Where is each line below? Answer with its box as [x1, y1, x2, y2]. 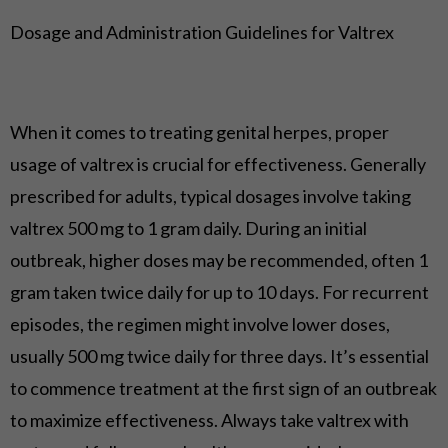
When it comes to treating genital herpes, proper [10, 121, 389, 144]
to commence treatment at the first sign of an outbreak [10, 377, 437, 400]
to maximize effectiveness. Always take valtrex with [10, 409, 409, 432]
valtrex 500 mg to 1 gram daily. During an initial [10, 217, 367, 240]
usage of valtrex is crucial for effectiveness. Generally [10, 153, 426, 176]
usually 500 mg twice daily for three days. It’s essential [10, 345, 429, 368]
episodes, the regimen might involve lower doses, [10, 313, 390, 336]
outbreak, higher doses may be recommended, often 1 [10, 249, 428, 272]
